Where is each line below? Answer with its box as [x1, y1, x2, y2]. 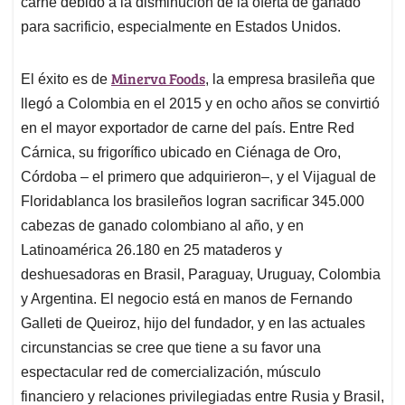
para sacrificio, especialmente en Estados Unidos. [21, 19, 341, 35]
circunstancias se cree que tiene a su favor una [21, 340, 321, 356]
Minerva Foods [111, 69, 205, 89]
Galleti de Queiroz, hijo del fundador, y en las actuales [21, 316, 365, 332]
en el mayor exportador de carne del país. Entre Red [21, 120, 354, 137]
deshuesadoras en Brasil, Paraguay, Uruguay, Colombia [21, 267, 381, 283]
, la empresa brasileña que [205, 71, 375, 88]
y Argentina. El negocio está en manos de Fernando [21, 291, 353, 307]
